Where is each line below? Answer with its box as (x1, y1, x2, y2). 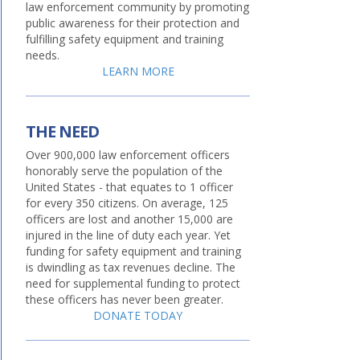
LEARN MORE (101, 63, 174, 79)
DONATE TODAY (93, 308, 182, 323)
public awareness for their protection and (26, 15, 239, 31)
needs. (26, 47, 59, 63)
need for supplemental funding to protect (26, 276, 240, 291)
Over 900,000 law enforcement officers (26, 147, 230, 162)
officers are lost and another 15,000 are (26, 211, 233, 227)
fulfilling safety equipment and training (26, 31, 223, 47)
